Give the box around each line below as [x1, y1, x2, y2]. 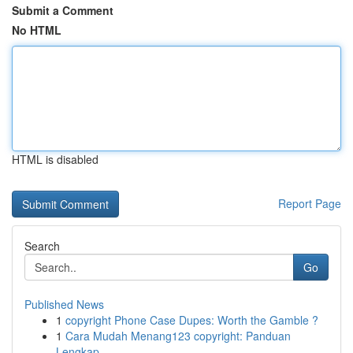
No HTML [12, 22, 61, 38]
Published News [24, 296, 104, 312]
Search [24, 238, 60, 254]
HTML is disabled [12, 151, 98, 167]
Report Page [278, 195, 341, 211]
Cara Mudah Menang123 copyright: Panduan [65, 328, 291, 344]
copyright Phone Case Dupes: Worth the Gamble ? [65, 312, 318, 328]
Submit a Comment [12, 2, 113, 18]
